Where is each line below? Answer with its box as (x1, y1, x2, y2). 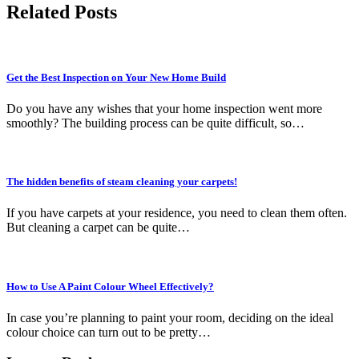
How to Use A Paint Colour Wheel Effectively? (6, 280, 214, 292)
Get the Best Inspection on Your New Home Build (6, 71, 226, 83)
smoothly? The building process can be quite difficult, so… (6, 116, 305, 130)
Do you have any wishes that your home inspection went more (6, 102, 322, 115)
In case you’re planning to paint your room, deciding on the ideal (6, 310, 333, 325)
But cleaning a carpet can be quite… (6, 220, 190, 235)
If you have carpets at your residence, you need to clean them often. (6, 206, 347, 220)
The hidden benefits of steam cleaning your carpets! (6, 175, 237, 188)
